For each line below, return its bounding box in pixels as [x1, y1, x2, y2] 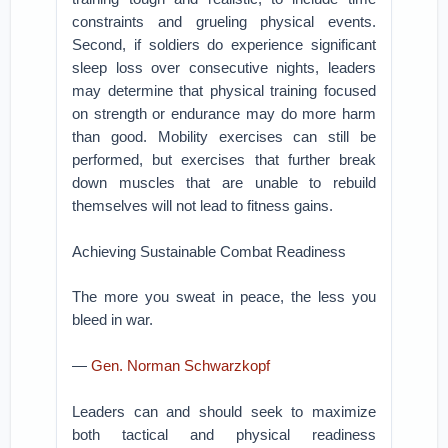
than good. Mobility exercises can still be [72, 128, 376, 145]
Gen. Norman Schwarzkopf [91, 357, 271, 374]
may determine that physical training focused [72, 82, 376, 99]
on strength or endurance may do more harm [72, 105, 376, 122]
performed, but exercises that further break [72, 151, 376, 168]
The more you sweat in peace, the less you [72, 288, 376, 305]
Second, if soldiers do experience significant [72, 36, 376, 53]
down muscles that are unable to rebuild [72, 174, 376, 191]
